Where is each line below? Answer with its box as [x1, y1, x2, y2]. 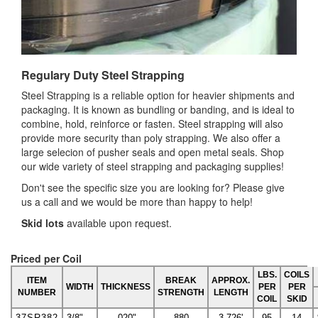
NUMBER [18, 287, 56, 297]
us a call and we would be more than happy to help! [21, 194, 253, 209]
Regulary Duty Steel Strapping [21, 67, 185, 83]
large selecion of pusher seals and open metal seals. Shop [21, 145, 284, 159]
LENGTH [213, 287, 248, 297]
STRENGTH [158, 287, 204, 297]
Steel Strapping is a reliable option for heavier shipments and [21, 88, 295, 102]
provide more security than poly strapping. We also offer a [21, 131, 280, 145]
